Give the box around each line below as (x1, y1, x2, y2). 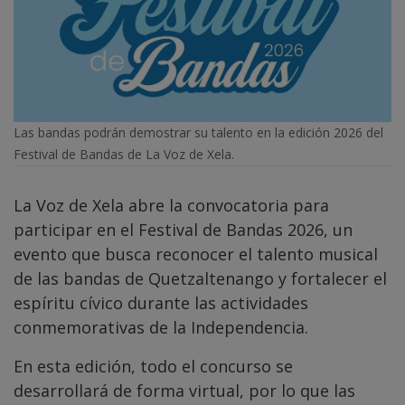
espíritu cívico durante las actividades (14, 291, 308, 314)
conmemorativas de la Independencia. (14, 316, 308, 338)
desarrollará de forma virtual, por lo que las (14, 379, 355, 401)
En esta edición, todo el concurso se (14, 354, 293, 377)
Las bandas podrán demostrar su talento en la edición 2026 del (14, 123, 383, 141)
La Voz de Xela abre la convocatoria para (14, 193, 329, 216)
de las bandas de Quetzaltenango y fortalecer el (14, 267, 387, 289)
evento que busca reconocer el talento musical (14, 242, 378, 265)
